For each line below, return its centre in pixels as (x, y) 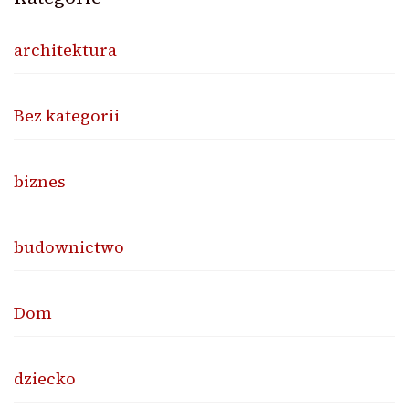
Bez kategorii (67, 115)
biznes (40, 181)
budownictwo (69, 246)
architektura (65, 49)
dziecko (45, 378)
